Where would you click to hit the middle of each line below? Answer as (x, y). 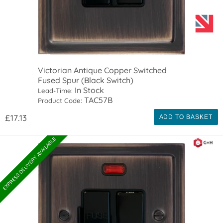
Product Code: (60, 100)
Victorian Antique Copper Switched (103, 70)
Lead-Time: (56, 90)
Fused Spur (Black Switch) (86, 80)
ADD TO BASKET (186, 117)
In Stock (89, 90)
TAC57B (98, 100)
